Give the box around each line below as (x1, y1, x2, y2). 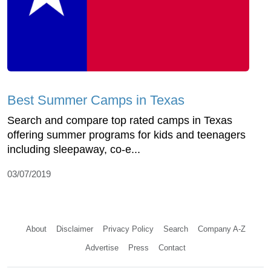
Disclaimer (56, 224, 93, 233)
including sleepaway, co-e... (7, 143, 140, 155)
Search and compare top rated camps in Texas (7, 114, 232, 126)
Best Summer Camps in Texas (7, 92, 184, 108)
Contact (158, 243, 186, 252)
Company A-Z (197, 224, 246, 233)
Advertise (85, 243, 119, 252)
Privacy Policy (102, 224, 154, 233)
